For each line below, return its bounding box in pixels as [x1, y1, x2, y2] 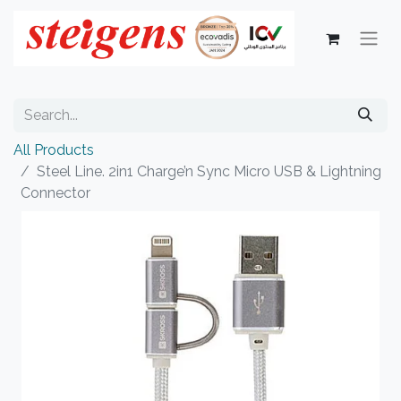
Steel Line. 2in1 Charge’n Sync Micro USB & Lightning [37, 163, 381, 180]
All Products [13, 141, 94, 158]
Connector [21, 184, 90, 201]
